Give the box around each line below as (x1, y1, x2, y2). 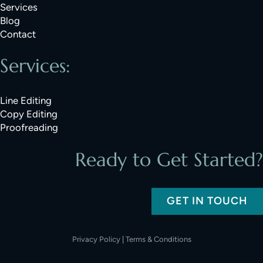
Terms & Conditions (125, 234, 191, 244)
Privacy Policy (72, 234, 120, 244)
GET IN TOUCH (166, 194, 248, 208)
